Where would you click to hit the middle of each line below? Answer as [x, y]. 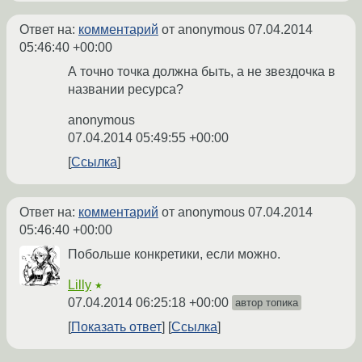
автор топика [267, 303]
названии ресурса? [126, 90]
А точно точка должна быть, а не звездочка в [202, 72]
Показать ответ [116, 327]
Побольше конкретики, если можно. [174, 255]
